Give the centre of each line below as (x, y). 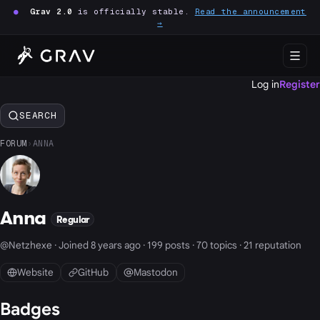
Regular (72, 219)
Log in (265, 84)
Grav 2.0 (51, 11)
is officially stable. (134, 11)
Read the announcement (250, 11)
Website (35, 273)
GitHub (94, 273)
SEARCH (38, 116)
